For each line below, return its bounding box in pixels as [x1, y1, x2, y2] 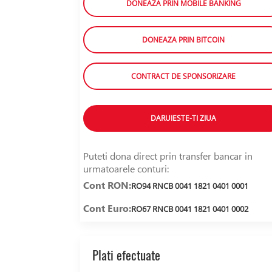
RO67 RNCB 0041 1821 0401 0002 [131, 203, 248, 215]
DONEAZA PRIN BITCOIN [142, 35, 225, 46]
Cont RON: [83, 178, 131, 192]
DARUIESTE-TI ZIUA [151, 113, 216, 124]
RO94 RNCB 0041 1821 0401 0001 [131, 180, 248, 192]
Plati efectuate [92, 246, 160, 265]
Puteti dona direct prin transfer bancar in [83, 149, 253, 163]
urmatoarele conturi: [83, 162, 169, 176]
